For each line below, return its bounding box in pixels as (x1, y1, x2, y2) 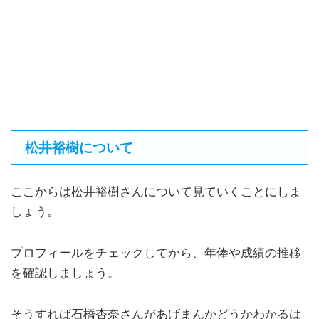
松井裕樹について (25, 140, 133, 156)
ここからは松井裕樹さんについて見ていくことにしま (11, 185, 301, 199)
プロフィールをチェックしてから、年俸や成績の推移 (11, 246, 301, 260)
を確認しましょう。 (11, 266, 120, 280)
